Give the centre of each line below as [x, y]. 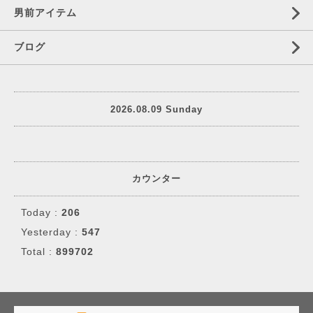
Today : [41, 212]
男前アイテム [45, 13]
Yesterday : [51, 232]
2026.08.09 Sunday [156, 109]
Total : [38, 252]
